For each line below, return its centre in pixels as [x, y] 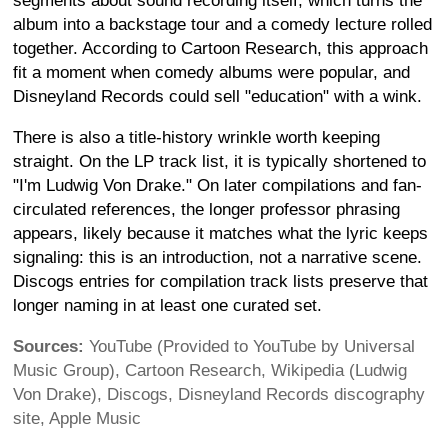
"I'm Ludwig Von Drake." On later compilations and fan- [217, 185]
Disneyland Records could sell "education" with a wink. [217, 96]
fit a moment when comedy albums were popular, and [211, 72]
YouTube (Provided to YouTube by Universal [252, 346]
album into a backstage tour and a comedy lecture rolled [222, 24]
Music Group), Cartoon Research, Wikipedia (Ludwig [210, 370]
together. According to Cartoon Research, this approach [220, 48]
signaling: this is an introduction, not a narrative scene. [217, 257]
